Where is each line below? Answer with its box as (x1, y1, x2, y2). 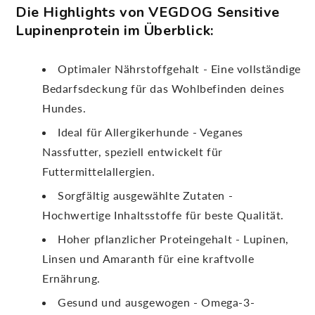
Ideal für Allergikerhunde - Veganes (58, 124, 244, 139)
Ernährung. (42, 271, 101, 285)
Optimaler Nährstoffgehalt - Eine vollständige (58, 61, 302, 75)
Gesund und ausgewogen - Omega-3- (58, 295, 255, 309)
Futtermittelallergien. (42, 164, 155, 178)
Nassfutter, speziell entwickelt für (42, 144, 224, 158)
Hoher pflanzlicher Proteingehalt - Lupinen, (58, 231, 289, 245)
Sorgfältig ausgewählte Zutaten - (58, 188, 233, 202)
